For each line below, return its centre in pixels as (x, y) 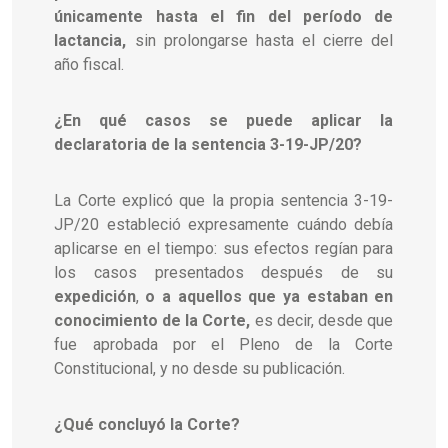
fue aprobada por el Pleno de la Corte (224, 344)
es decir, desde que (322, 320)
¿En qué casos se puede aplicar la (224, 120)
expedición (95, 296)
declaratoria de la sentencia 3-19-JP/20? (208, 144)
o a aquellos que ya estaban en (269, 296)
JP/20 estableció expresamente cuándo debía (224, 224)
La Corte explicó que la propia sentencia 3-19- (224, 200)
